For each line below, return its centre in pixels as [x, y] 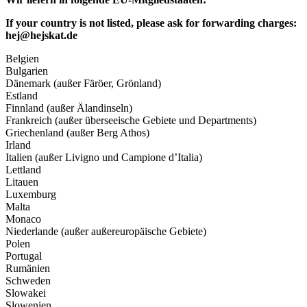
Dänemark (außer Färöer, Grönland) [83, 84]
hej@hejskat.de [41, 36]
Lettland [23, 170]
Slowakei [26, 293]
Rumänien [28, 269]
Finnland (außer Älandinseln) [69, 108]
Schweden [28, 281]
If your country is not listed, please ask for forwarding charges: [151, 23]
